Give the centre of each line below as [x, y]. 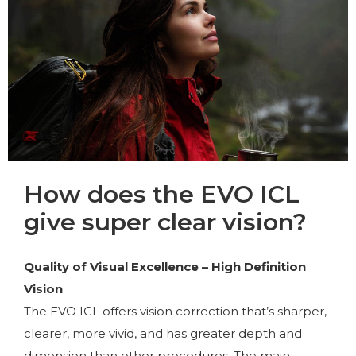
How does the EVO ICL [162, 194]
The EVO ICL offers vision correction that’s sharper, [175, 311]
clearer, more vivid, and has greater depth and [163, 333]
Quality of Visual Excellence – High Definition [165, 266]
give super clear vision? [165, 222]
